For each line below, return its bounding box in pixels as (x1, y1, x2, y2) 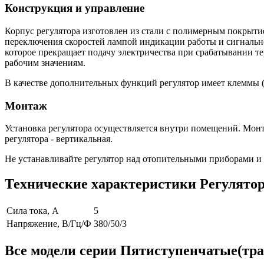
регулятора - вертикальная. (5, 134, 113, 144)
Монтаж (5, 99, 47, 112)
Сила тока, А (6, 206, 59, 216)
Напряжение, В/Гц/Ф (6, 219, 91, 229)
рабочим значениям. (5, 57, 85, 68)
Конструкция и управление (5, 2, 144, 15)
